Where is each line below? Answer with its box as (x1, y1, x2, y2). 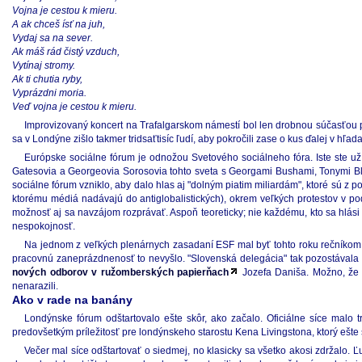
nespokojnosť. (12, 221, 75, 232)
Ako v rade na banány (12, 293, 133, 306)
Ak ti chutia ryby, (12, 74, 82, 85)
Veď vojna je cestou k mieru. (12, 101, 137, 112)
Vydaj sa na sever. (12, 32, 93, 44)
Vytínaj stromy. (12, 60, 75, 71)
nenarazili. (12, 280, 58, 292)
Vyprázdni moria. (12, 87, 86, 99)
